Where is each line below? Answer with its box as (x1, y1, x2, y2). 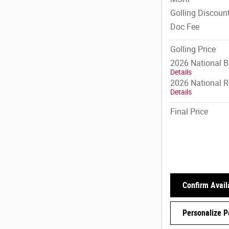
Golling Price (170, 44, 216, 54)
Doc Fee (170, 21, 199, 32)
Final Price (170, 106, 208, 117)
